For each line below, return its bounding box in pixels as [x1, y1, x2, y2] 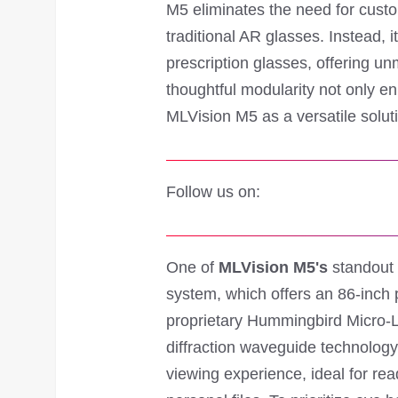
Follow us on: [166, 182, 260, 201]
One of [166, 258, 219, 276]
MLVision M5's [219, 258, 328, 276]
